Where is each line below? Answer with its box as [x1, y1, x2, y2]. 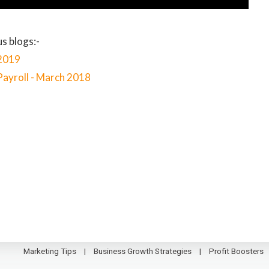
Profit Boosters [209, 246, 264, 256]
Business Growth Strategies [94, 246, 192, 256]
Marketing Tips [23, 246, 76, 256]
